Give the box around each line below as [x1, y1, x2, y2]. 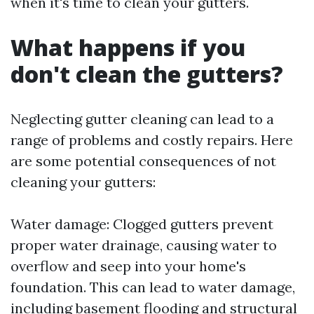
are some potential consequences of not [11, 152, 276, 170]
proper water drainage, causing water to [11, 236, 277, 254]
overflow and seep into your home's [11, 257, 246, 275]
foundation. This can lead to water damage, [11, 278, 295, 296]
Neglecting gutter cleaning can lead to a [11, 110, 274, 128]
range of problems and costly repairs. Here [11, 131, 293, 149]
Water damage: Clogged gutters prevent [11, 215, 273, 233]
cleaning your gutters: [11, 173, 156, 191]
